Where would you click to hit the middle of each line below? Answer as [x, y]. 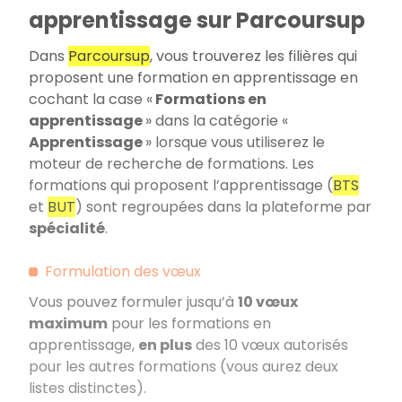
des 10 [215, 345]
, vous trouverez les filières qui [253, 56]
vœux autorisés [295, 345]
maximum [68, 323]
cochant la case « [92, 99]
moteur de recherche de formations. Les [171, 163]
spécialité [67, 228]
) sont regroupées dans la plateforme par [223, 206]
